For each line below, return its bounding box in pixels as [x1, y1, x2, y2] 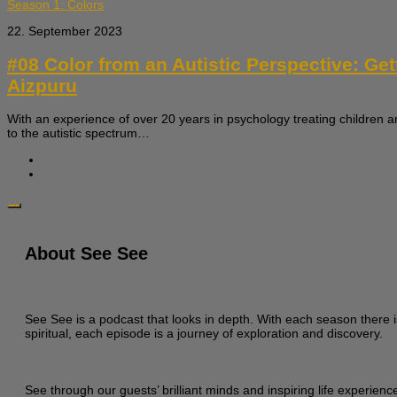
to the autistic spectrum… [7, 126, 150, 141]
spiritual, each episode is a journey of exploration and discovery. [25, 325, 383, 340]
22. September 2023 [7, 24, 122, 39]
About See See [25, 243, 148, 263]
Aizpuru [7, 74, 77, 96]
